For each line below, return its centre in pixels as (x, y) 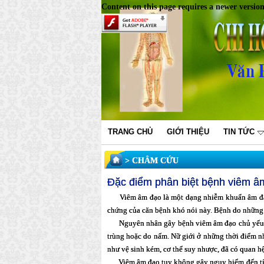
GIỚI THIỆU (188, 132)
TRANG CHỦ (130, 132)
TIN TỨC (239, 132)
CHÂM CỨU (155, 161)
